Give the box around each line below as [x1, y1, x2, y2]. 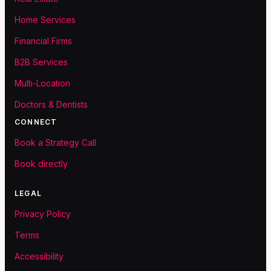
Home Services [15, 15, 76, 25]
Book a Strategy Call [15, 137, 96, 148]
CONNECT [15, 117, 57, 127]
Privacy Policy [15, 209, 71, 220]
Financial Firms [15, 36, 72, 47]
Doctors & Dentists [15, 99, 88, 110]
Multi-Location [15, 78, 70, 89]
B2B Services [15, 57, 68, 68]
